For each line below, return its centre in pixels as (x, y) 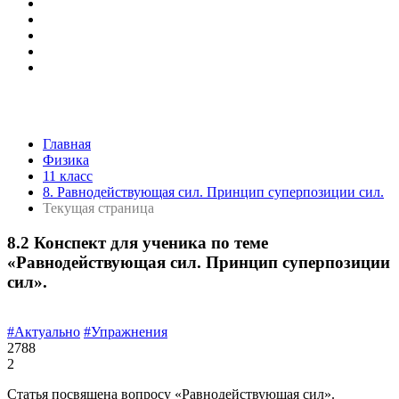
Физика (66, 160)
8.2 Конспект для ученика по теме (138, 242)
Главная (67, 144)
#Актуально (44, 332)
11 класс (68, 176)
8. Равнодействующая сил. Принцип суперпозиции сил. (213, 192)
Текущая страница (98, 208)
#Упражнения (126, 332)
